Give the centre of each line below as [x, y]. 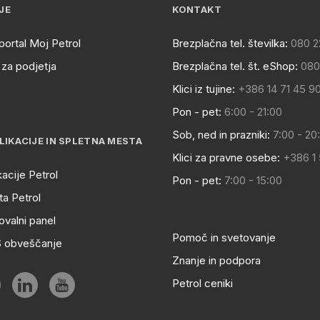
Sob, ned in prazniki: [221, 135]
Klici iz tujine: [203, 89]
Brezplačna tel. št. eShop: [235, 66]
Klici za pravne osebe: [226, 157]
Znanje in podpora [216, 260]
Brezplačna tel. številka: [230, 43]
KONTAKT [197, 9]
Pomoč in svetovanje [224, 237]
